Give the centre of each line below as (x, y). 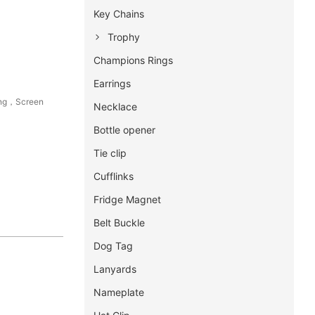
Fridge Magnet (127, 199)
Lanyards (115, 269)
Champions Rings (133, 60)
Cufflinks (113, 176)
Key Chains (118, 13)
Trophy (123, 37)
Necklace (115, 106)
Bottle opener (124, 129)
